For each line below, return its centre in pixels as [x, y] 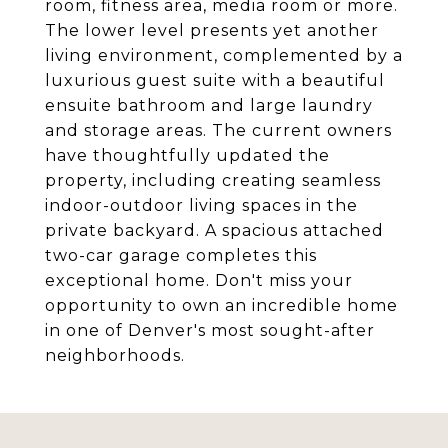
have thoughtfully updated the [187, 155]
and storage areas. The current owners [218, 130]
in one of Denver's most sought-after [210, 330]
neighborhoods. [115, 355]
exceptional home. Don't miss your [199, 280]
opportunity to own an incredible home [221, 305]
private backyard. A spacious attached [214, 230]
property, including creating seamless [213, 180]
